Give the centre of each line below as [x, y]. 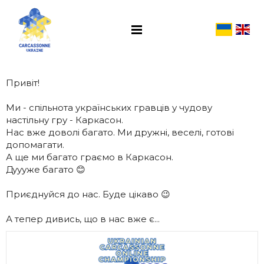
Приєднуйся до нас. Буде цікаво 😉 [88, 194]
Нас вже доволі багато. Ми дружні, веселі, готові [120, 132]
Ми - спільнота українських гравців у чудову [109, 108]
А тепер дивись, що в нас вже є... [83, 219]
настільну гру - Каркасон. [65, 120]
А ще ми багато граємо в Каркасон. [91, 157]
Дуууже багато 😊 [46, 169]
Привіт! [23, 83]
